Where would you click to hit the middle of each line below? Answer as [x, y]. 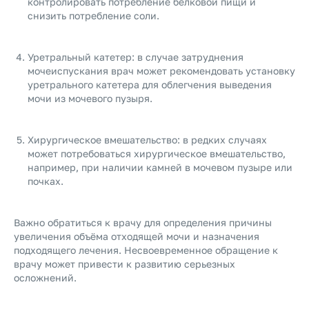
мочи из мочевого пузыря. [90, 98]
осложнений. [45, 278]
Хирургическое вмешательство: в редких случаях [147, 140]
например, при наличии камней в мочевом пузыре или [160, 167]
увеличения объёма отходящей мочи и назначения [137, 236]
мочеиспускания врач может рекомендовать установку [161, 71]
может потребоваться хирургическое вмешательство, [157, 153]
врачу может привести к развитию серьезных [124, 264]
